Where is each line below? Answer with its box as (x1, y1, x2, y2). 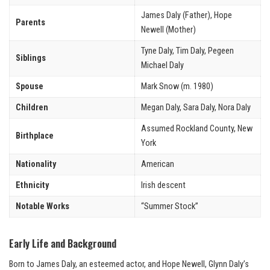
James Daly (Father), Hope (141, 10, 232, 20)
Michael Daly (141, 60, 184, 71)
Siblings (16, 52, 46, 63)
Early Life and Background (9, 235, 116, 251)
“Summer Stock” (141, 201, 198, 212)
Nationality (16, 159, 56, 169)
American (141, 159, 174, 169)
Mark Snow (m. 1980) (141, 81, 213, 92)
